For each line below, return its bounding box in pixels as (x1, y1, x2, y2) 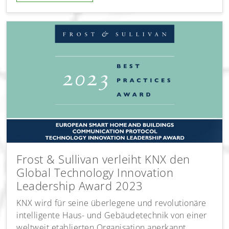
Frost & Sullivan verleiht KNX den (16, 152, 190, 167)
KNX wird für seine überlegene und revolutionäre (16, 197, 207, 209)
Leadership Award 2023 (16, 178, 143, 194)
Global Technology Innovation (16, 165, 174, 180)
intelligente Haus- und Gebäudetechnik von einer (16, 210, 207, 221)
